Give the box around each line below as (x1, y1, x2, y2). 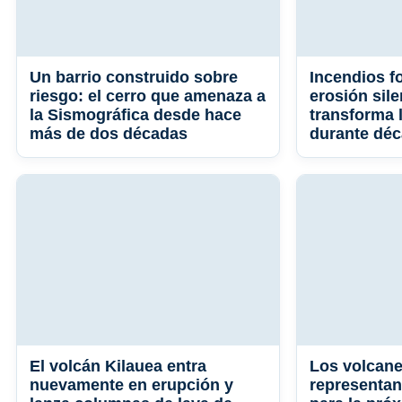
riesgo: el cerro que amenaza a (30, 87, 266, 106)
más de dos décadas (30, 125, 188, 144)
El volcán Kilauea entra (30, 357, 206, 376)
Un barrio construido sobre (30, 68, 238, 87)
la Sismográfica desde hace (30, 106, 241, 125)
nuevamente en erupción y (30, 376, 233, 395)
